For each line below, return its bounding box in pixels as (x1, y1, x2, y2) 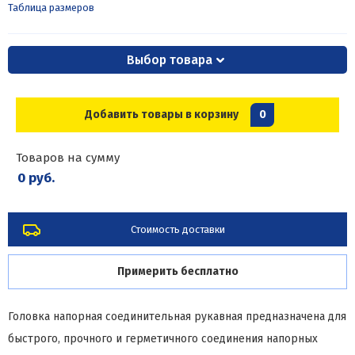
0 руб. (17, 170, 55, 186)
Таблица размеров (8, 2, 94, 13)
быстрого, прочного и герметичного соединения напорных (8, 332, 318, 345)
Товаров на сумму (16, 151, 120, 165)
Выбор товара (127, 52, 212, 67)
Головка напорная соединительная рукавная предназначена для (8, 310, 346, 323)
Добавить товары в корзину (85, 108, 239, 121)
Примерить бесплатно (116, 265, 239, 278)
